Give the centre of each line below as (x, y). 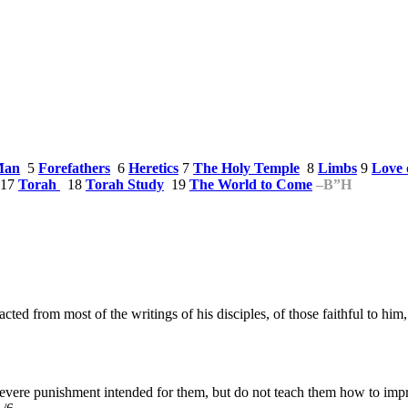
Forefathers (74, 168)
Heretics (153, 168)
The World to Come (251, 184)
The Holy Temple (246, 168)
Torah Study (125, 184)
